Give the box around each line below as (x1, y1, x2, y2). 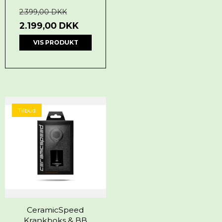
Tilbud (18, 107, 36, 114)
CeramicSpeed (27, 205, 84, 215)
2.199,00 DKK (19, 20, 79, 31)
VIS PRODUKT (33, 39, 78, 47)
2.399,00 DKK (19, 7, 67, 17)
